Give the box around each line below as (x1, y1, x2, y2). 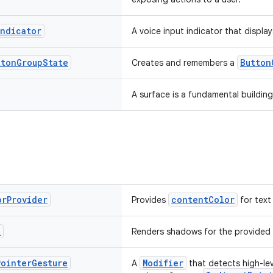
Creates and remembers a (132, 57, 237, 68)
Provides (132, 194, 168, 205)
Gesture (32, 257, 68, 269)
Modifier (143, 257, 183, 269)
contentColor (171, 194, 235, 205)
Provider (7, 194, 48, 205)
